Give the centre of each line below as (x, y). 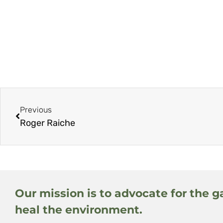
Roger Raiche (48, 123)
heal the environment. (79, 210)
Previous (36, 110)
